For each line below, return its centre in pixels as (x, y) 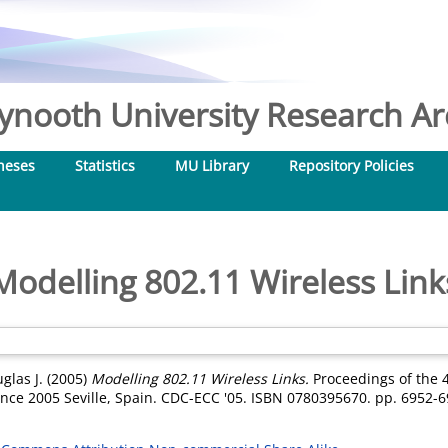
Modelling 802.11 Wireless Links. (200, 378)
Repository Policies (351, 165)
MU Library (212, 165)
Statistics (105, 165)
